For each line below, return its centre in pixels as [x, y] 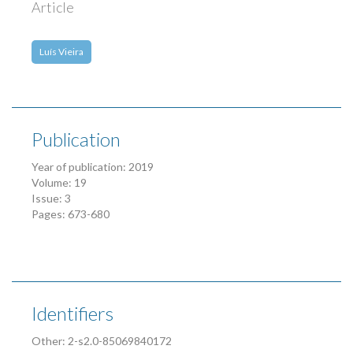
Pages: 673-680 [71, 214]
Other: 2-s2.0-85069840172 [102, 341]
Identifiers [72, 314]
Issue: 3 [51, 199]
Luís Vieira [61, 52]
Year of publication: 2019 [93, 167]
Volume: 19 [59, 183]
